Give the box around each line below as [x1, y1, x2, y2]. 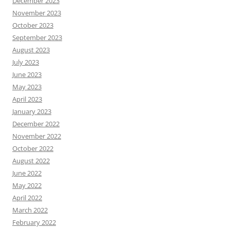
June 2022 [12, 168, 42, 178]
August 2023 [12, 45, 50, 55]
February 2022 [12, 218, 56, 227]
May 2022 [12, 181, 42, 190]
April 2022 [12, 193, 42, 203]
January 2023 [12, 107, 51, 117]
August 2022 [12, 156, 50, 166]
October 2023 [12, 21, 53, 30]
